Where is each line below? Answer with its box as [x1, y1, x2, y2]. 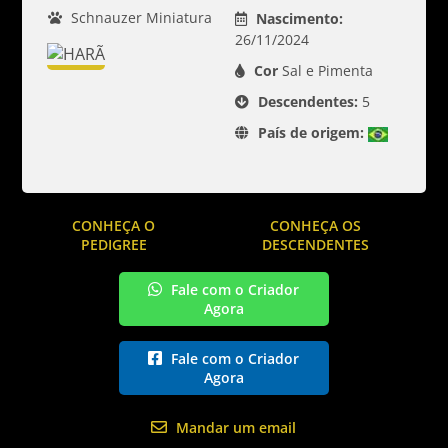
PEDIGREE [80, 235, 147, 254]
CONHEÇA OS [270, 216, 362, 235]
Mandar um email [176, 418, 297, 437]
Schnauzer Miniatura [67, 8, 213, 27]
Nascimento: [255, 9, 343, 28]
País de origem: [257, 123, 364, 142]
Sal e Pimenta [277, 61, 373, 80]
